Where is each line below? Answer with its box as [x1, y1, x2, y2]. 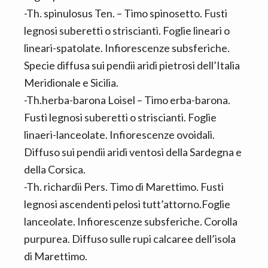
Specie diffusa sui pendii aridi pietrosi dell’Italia [24, 59, 240, 72]
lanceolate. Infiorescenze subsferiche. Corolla [24, 215, 237, 228]
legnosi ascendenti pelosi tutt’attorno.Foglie [24, 197, 230, 211]
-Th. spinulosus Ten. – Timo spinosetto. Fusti [24, 7, 227, 20]
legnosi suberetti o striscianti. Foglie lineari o [24, 24, 230, 37]
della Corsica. [24, 163, 86, 176]
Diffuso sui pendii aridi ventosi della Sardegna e [24, 145, 242, 159]
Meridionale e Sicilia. [24, 76, 118, 89]
